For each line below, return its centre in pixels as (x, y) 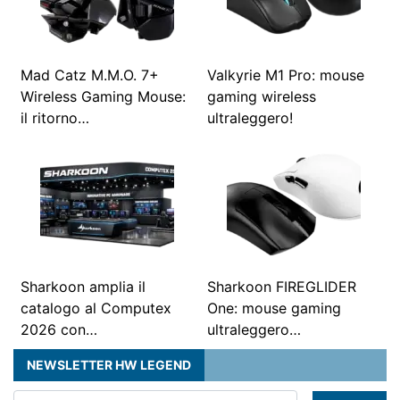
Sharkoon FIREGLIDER (282, 286)
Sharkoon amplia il (83, 286)
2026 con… (59, 329)
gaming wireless (262, 96)
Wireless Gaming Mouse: (103, 96)
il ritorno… (55, 117)
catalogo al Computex (96, 308)
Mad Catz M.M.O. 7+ (90, 75)
